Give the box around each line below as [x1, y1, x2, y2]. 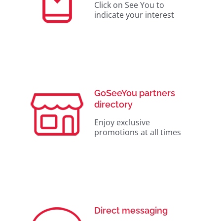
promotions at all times [94, 127, 181, 138]
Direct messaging [94, 205, 168, 216]
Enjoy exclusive [94, 117, 150, 128]
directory [94, 99, 133, 110]
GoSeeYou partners [94, 88, 175, 99]
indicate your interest [94, 9, 174, 21]
